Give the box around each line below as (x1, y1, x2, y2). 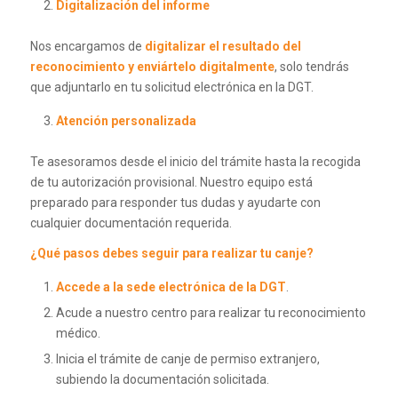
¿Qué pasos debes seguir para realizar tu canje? (29, 246, 314, 261)
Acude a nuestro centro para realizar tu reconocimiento (55, 306, 366, 321)
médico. (55, 326, 100, 341)
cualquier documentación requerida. (29, 215, 232, 230)
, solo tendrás (274, 59, 349, 74)
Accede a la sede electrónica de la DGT (55, 280, 286, 295)
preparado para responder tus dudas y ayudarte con (29, 195, 321, 210)
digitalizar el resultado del (144, 38, 301, 53)
